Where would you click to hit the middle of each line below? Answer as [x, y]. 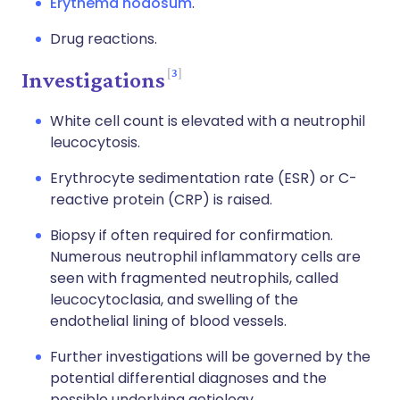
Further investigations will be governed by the [210, 357]
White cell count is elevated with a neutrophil [208, 121]
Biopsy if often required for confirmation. [192, 235]
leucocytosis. [95, 142]
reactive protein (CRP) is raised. [161, 200]
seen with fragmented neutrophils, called [194, 278]
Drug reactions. [104, 39]
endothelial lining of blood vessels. [168, 321]
